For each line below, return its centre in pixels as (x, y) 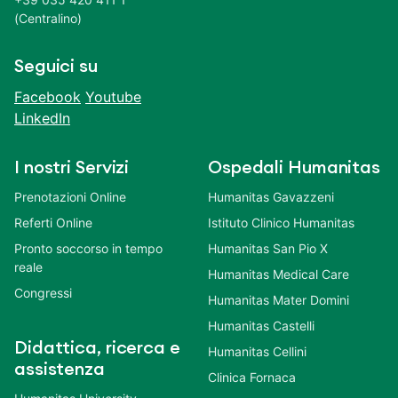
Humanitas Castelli (261, 325)
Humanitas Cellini (257, 351)
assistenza (60, 369)
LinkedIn (42, 118)
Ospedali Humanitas (295, 167)
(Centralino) (48, 18)
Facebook (48, 96)
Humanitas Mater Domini (279, 299)
